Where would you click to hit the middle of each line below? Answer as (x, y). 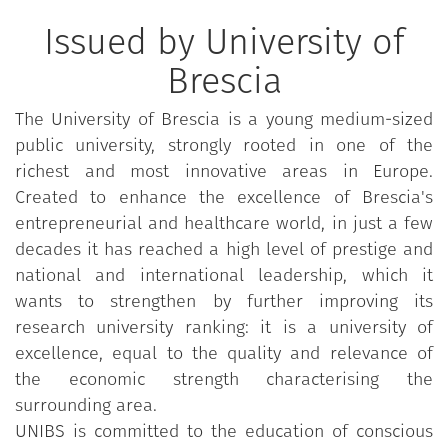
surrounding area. (86, 404)
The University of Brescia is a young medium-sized (224, 118)
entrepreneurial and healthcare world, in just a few (224, 222)
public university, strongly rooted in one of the (224, 144)
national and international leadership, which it (224, 274)
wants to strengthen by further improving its (224, 300)
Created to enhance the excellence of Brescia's (224, 196)
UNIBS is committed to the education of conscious (224, 430)
